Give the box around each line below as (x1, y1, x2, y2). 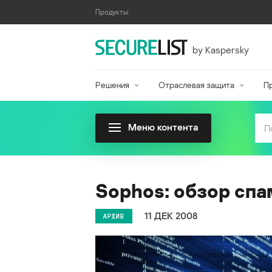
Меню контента (128, 121, 198, 133)
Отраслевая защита (158, 80, 234, 90)
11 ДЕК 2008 (144, 209, 198, 222)
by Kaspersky (192, 43, 249, 56)
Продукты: (95, 7, 129, 16)
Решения (95, 80, 129, 90)
